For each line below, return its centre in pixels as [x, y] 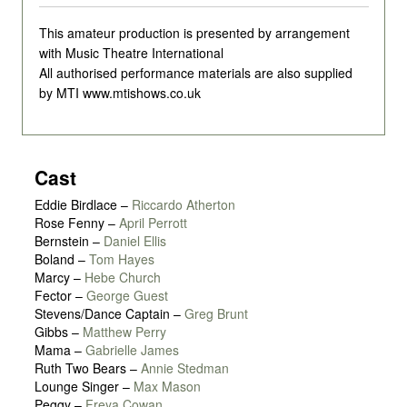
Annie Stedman [185, 368]
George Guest [127, 296]
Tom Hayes [122, 259]
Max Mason [167, 387]
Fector [53, 296]
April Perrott [153, 223]
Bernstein [62, 241]
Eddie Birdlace [76, 205]
